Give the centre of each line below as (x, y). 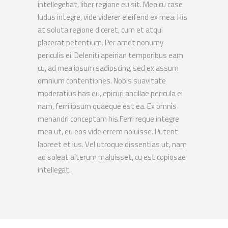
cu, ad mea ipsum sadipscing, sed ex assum (108, 68)
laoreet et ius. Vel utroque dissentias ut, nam (112, 144)
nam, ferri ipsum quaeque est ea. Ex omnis (107, 106)
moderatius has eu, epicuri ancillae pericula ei (110, 93)
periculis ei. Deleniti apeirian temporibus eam (110, 55)
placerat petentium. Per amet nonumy (101, 42)
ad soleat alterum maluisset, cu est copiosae (112, 157)
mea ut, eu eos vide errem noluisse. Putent (108, 132)
